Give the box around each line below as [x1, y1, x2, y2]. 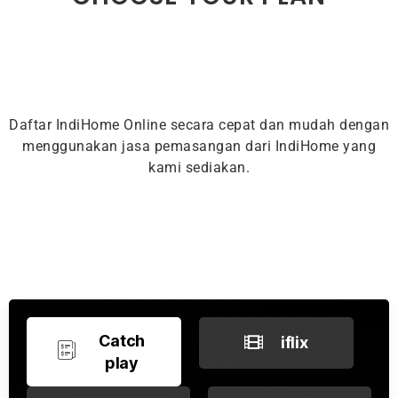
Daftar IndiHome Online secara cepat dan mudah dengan [9, 115, 389, 133]
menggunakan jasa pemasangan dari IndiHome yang [22, 137, 376, 155]
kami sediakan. [148, 158, 250, 176]
